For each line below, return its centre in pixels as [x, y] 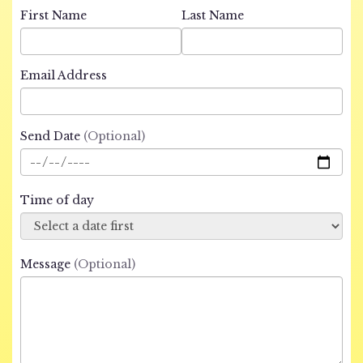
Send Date [52, 136]
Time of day [57, 200]
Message [47, 264]
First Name [53, 15]
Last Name [213, 15]
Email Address [64, 75]
